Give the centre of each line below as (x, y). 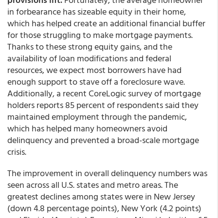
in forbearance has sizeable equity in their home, (97, 11)
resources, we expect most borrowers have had (94, 70)
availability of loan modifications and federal (89, 58)
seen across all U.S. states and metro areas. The (93, 185)
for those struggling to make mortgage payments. (100, 35)
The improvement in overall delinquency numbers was (107, 173)
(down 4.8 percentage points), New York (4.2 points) (104, 208)
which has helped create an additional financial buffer (106, 23)
